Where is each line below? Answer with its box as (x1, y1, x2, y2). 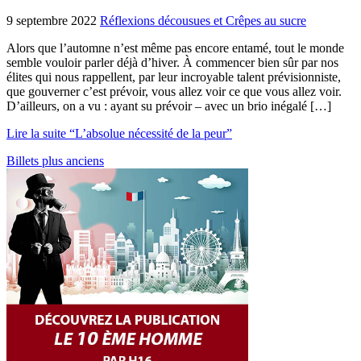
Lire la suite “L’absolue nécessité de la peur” (6, 127, 232, 141)
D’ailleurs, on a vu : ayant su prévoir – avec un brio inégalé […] (6, 99, 331, 114)
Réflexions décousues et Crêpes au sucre (100, 14, 306, 28)
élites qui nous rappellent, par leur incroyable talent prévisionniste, (6, 70, 341, 85)
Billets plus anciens (6, 154, 104, 168)
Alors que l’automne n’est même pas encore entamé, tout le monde (6, 41, 344, 56)
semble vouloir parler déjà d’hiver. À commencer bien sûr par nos (6, 56, 338, 70)
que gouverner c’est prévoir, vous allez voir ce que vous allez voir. (6, 85, 342, 99)
